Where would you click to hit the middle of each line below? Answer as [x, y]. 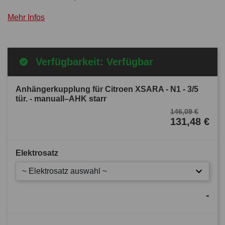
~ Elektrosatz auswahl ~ [65, 171]
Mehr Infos [26, 17]
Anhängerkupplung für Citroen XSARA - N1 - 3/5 [107, 89]
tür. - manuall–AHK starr [61, 98]
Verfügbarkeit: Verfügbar [94, 62]
